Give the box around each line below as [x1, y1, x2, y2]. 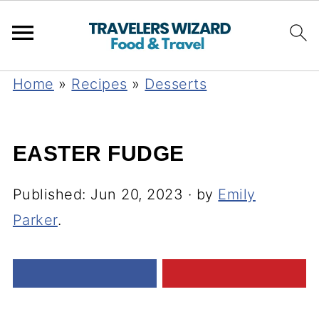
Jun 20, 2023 [90, 186, 184, 203]
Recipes [71, 75, 127, 93]
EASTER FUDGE [12, 142, 184, 165]
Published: [12, 186, 91, 203]
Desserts [145, 75, 207, 93]
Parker [12, 211, 58, 229]
